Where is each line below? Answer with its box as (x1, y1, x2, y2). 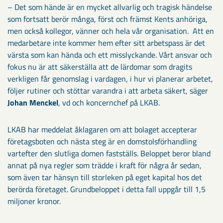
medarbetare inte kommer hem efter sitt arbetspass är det (7, 37, 205, 49)
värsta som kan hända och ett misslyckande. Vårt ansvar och (7, 49, 212, 61)
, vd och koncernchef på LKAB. (58, 97, 160, 109)
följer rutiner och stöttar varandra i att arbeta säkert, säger (7, 85, 208, 97)
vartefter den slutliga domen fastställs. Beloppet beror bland (7, 147, 211, 159)
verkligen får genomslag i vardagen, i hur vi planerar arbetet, (7, 73, 213, 85)
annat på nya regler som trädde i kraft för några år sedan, (7, 159, 202, 171)
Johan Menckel (7, 97, 58, 109)
